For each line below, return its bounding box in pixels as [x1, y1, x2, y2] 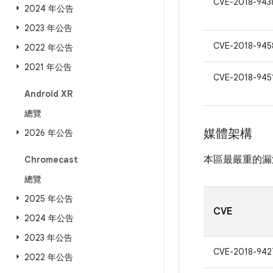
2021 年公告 [24, 62, 72, 73]
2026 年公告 [24, 127, 73, 138]
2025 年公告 [24, 193, 73, 204]
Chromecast [24, 154, 78, 165]
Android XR [24, 88, 73, 99]
